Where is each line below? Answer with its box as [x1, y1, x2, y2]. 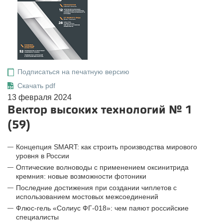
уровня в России [16, 152, 69, 160]
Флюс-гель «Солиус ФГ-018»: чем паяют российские [16, 204, 189, 212]
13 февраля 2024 [7, 93, 72, 102]
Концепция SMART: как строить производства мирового [16, 143, 197, 151]
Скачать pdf [17, 82, 55, 90]
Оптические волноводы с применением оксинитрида [16, 163, 189, 171]
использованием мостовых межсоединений [16, 193, 158, 201]
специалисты [16, 213, 59, 221]
